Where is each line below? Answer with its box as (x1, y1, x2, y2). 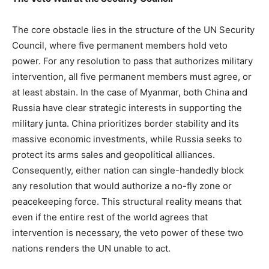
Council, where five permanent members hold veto (12, 39, 228, 51)
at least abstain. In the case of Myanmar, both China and (12, 86, 247, 98)
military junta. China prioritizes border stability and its (12, 117, 239, 129)
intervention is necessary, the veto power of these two (12, 226, 243, 238)
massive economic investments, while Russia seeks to (12, 133, 242, 145)
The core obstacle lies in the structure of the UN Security (12, 23, 255, 35)
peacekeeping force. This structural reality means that (12, 195, 241, 207)
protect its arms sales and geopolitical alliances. (12, 148, 215, 160)
